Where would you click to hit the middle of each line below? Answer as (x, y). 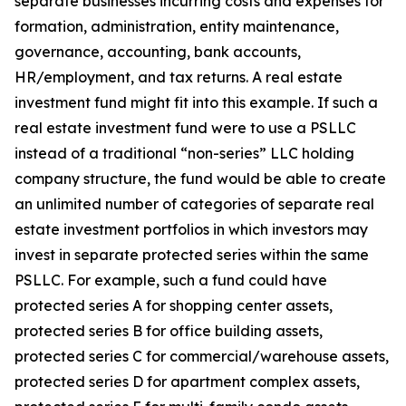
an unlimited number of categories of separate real (194, 204)
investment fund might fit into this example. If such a (196, 102)
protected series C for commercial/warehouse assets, (202, 356)
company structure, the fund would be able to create (200, 179)
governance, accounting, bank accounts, (158, 52)
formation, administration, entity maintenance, (177, 26)
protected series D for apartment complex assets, (187, 382)
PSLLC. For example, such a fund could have (171, 280)
